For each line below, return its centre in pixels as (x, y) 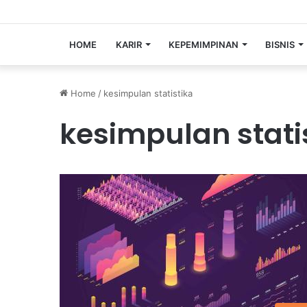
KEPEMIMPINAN (204, 45)
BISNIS (280, 45)
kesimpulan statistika (148, 93)
